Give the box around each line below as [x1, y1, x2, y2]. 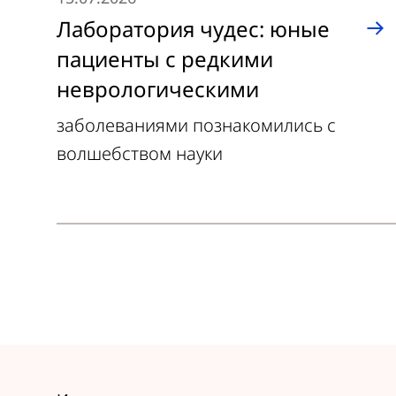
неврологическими [57, 74, 259, 103]
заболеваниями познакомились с [57, 113, 336, 137]
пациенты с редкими [57, 44, 273, 73]
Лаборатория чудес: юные [57, 14, 330, 43]
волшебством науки [57, 141, 223, 165]
